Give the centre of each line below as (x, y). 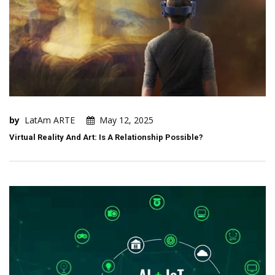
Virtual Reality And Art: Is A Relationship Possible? (106, 137)
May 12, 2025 (126, 120)
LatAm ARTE (50, 120)
